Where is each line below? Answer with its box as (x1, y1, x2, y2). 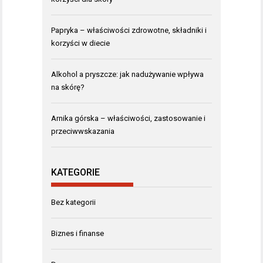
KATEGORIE (51, 167, 100, 178)
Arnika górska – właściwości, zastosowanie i (51, 113, 205, 123)
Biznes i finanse (51, 229, 104, 238)
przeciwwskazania (51, 126, 114, 136)
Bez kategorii (51, 198, 96, 207)
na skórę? (51, 82, 85, 92)
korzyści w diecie (51, 38, 110, 48)
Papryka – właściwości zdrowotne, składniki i (51, 25, 207, 35)
